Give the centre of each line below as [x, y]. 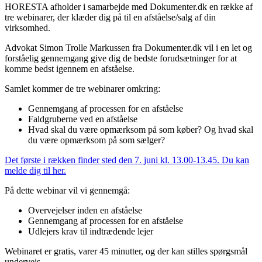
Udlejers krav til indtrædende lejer [91, 232]
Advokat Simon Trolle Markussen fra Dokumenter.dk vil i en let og [128, 48]
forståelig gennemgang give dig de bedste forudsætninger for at [121, 58]
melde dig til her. [35, 171]
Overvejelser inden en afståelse [85, 211]
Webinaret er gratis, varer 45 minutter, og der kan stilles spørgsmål [126, 251]
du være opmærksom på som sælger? [96, 140]
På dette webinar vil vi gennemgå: [67, 191]
